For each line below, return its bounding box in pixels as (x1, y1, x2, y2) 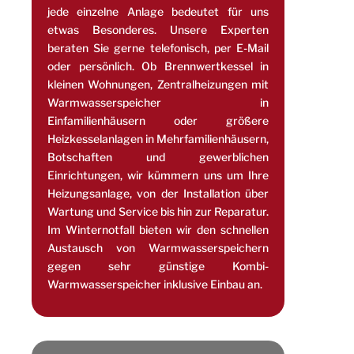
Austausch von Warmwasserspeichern (47, 240, 269, 254)
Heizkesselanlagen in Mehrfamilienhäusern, (47, 131, 269, 145)
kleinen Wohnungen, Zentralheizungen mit (47, 77, 269, 91)
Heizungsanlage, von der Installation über (47, 186, 269, 200)
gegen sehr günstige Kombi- (47, 258, 269, 273)
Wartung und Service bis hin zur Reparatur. (47, 204, 269, 218)
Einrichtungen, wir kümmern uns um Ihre (47, 168, 269, 182)
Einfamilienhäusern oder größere (47, 113, 269, 127)
